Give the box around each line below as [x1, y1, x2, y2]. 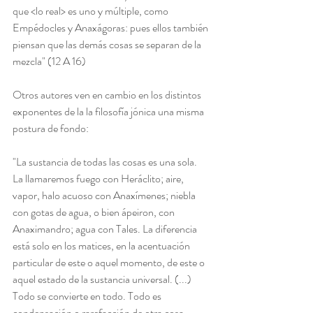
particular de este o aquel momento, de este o [13, 254, 207, 271]
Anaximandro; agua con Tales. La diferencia [13, 221, 199, 238]
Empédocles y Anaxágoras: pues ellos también [13, 20, 210, 36]
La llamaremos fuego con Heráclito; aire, [13, 170, 186, 187]
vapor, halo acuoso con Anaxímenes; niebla [13, 187, 198, 204]
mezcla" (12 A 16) [13, 53, 86, 70]
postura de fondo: [13, 120, 89, 137]
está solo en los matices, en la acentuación [13, 238, 192, 254]
